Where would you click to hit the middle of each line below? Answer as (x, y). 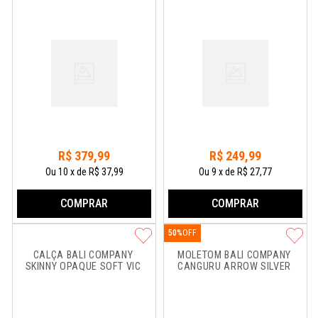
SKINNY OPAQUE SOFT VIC (83, 267)
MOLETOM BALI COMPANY (236, 255)
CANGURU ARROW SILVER (235, 267)
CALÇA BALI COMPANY (84, 255)
